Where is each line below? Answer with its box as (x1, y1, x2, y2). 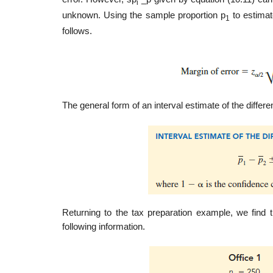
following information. (62, 222, 145, 232)
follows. (62, 26, 92, 36)
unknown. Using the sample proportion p (62, 10, 225, 20)
